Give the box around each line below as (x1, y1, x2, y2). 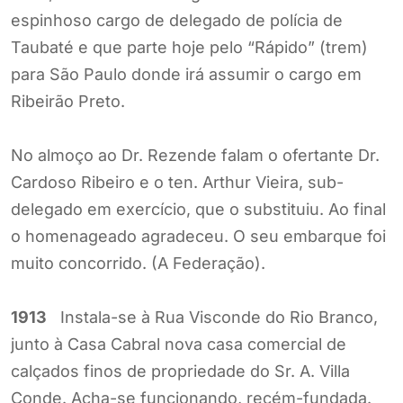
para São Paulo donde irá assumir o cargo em (11, 64, 362, 84)
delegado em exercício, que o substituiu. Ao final (11, 199, 386, 219)
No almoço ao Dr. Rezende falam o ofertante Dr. (11, 145, 380, 165)
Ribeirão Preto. (11, 91, 125, 111)
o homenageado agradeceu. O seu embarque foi (11, 226, 386, 246)
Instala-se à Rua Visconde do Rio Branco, (47, 307, 378, 327)
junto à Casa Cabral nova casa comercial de (11, 334, 346, 354)
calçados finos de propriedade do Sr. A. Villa (11, 361, 350, 381)
